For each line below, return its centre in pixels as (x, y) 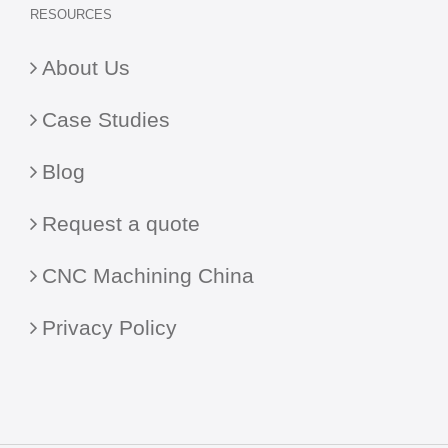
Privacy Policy (109, 327)
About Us (86, 67)
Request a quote (121, 223)
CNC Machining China (148, 275)
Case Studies (106, 119)
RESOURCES (71, 14)
